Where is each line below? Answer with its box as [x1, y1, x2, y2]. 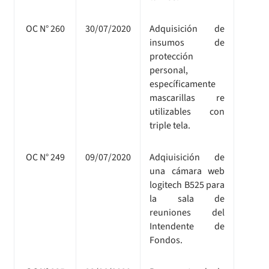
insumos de [150, 35, 225, 49]
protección [150, 49, 193, 63]
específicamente [150, 77, 216, 91]
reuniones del [150, 205, 225, 219]
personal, [150, 63, 188, 77]
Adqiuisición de [150, 150, 225, 164]
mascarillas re [150, 91, 225, 104]
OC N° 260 [25, 22, 65, 35]
